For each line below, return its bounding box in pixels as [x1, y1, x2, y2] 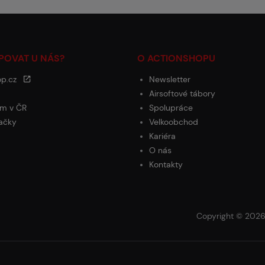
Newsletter [149, 74, 190, 85]
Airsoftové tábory [149, 88, 215, 99]
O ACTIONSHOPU [137, 52, 215, 64]
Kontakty [149, 159, 183, 170]
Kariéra [149, 131, 176, 141]
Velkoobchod [149, 117, 198, 127]
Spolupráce [149, 102, 193, 113]
